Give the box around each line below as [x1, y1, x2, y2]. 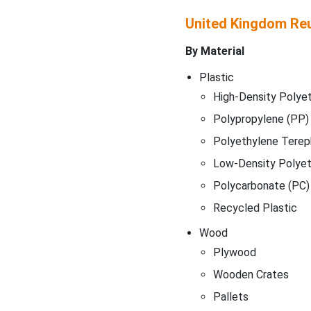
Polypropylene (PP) [212, 112, 309, 126]
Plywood [212, 245, 256, 259]
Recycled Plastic [212, 201, 297, 215]
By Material [185, 44, 244, 58]
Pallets [212, 289, 249, 303]
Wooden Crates [212, 267, 289, 281]
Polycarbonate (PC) [212, 178, 310, 192]
